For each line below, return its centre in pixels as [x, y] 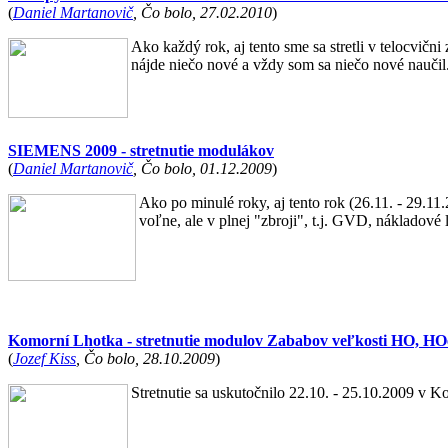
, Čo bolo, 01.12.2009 [202, 168]
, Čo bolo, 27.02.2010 [202, 12]
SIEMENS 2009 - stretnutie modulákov [141, 150]
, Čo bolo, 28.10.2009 [145, 358]
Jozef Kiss [44, 358]
